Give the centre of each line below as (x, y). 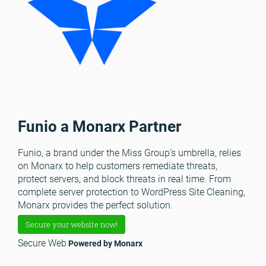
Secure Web (42, 243)
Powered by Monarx (104, 243)
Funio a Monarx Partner (99, 126)
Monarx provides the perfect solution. (95, 205)
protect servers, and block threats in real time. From (124, 179)
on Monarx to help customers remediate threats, (118, 166)
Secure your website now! (72, 224)
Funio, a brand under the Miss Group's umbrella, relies (129, 153)
